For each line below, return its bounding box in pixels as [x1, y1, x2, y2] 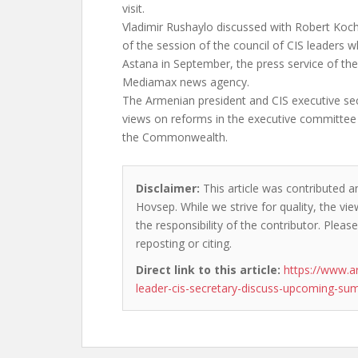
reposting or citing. [136, 236, 232, 251]
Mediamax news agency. [122, 74, 249, 89]
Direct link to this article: [136, 262, 280, 277]
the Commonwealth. [122, 129, 228, 145]
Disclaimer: [136, 181, 200, 196]
